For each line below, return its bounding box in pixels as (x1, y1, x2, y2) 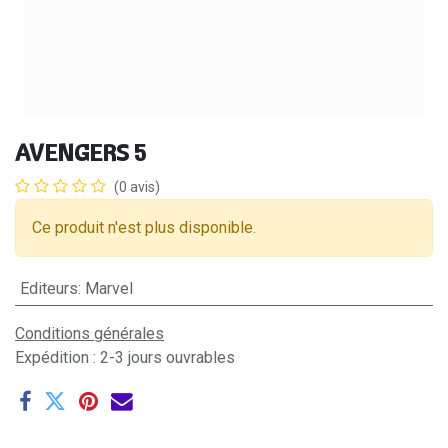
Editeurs (19, 279, 78, 299)
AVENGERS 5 (15, 138, 146, 168)
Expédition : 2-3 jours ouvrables (15, 348, 235, 368)
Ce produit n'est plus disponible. (32, 218, 256, 238)
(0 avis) (114, 179, 160, 196)
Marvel (84, 279, 133, 299)
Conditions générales (15, 324, 164, 344)
